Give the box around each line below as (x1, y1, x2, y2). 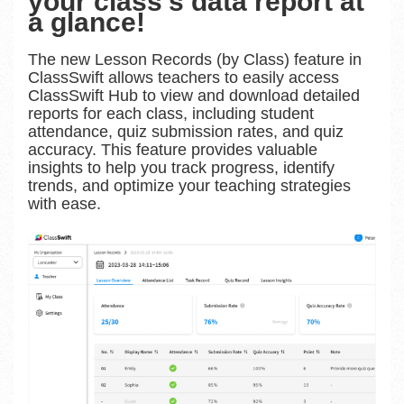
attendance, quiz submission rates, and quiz (28, 122, 344, 141)
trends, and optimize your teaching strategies (28, 176, 351, 195)
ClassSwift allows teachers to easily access (28, 68, 339, 87)
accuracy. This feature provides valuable (28, 140, 317, 159)
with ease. (28, 194, 106, 213)
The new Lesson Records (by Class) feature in (28, 50, 362, 69)
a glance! (28, 6, 152, 37)
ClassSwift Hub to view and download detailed (28, 86, 360, 105)
